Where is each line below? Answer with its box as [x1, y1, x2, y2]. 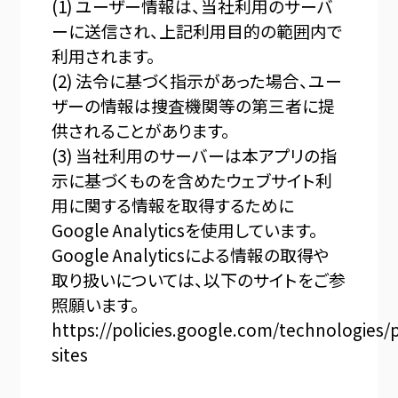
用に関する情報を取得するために [52, 193, 295, 218]
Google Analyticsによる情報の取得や [52, 243, 330, 267]
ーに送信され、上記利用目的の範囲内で [52, 19, 344, 44]
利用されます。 [52, 44, 156, 68]
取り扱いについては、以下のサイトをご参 [52, 267, 346, 292]
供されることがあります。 [52, 118, 231, 143]
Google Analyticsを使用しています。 [52, 218, 319, 243]
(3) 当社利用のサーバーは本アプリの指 [52, 143, 338, 168]
